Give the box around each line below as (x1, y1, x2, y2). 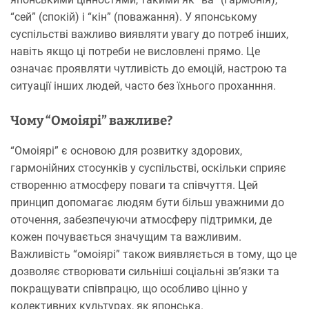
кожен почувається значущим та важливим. (10, 230, 241, 243)
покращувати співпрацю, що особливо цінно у (10, 281, 248, 295)
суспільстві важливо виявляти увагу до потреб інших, (10, 27, 288, 41)
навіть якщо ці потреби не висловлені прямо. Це (10, 44, 260, 58)
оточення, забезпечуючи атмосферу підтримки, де (10, 212, 272, 226)
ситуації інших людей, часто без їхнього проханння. (10, 79, 276, 92)
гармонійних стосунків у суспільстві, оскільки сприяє (10, 161, 286, 175)
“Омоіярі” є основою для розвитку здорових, (10, 143, 242, 157)
